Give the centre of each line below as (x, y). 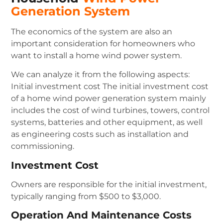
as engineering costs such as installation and (100, 134)
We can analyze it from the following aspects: (101, 75)
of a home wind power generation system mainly (109, 99)
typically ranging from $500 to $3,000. (86, 196)
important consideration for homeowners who (103, 44)
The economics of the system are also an (92, 32)
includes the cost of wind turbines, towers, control (111, 111)
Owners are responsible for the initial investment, (109, 184)
